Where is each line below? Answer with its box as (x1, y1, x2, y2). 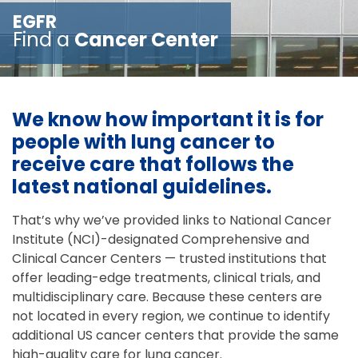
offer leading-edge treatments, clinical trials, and (12, 268, 320, 287)
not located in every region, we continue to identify (12, 307, 330, 325)
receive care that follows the (12, 151, 294, 177)
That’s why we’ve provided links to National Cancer (12, 211, 332, 229)
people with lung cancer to (12, 129, 275, 155)
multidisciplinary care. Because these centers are (12, 288, 322, 306)
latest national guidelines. (12, 173, 272, 200)
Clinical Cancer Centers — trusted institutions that (12, 249, 327, 268)
